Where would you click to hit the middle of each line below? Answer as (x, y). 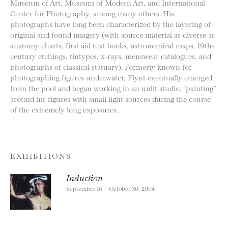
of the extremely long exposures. (64, 109)
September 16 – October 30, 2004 (110, 188)
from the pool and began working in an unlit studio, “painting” (113, 88)
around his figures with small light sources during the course (110, 98)
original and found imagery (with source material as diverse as (112, 34)
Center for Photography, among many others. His (92, 13)
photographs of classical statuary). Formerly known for (101, 66)
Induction (84, 177)
